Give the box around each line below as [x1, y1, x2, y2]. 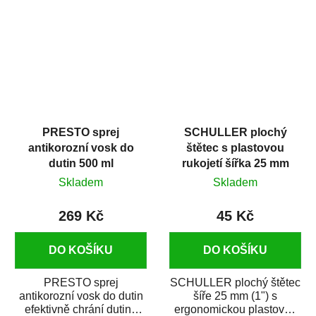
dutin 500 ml [48, 157, 114, 169]
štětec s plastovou [186, 141, 284, 154]
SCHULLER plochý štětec [170, 276, 300, 288]
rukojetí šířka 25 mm [181, 157, 289, 169]
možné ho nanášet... [185, 11, 286, 24]
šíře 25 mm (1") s [193, 289, 277, 302]
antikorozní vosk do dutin [18, 289, 143, 302]
